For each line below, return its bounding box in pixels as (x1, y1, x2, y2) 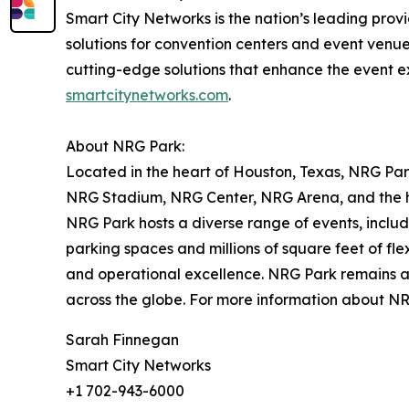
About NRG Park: (66, 136, 184, 155)
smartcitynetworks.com (66, 85, 228, 104)
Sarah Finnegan (66, 330, 179, 349)
